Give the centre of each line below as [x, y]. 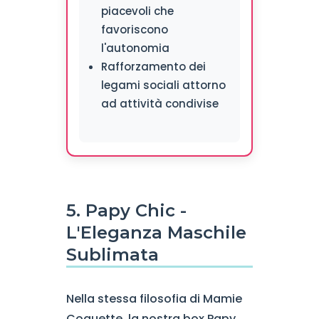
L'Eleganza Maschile [156, 232]
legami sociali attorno [163, 85]
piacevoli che [137, 11]
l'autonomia [135, 48]
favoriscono [134, 30]
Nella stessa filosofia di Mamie [154, 299]
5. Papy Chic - [126, 210]
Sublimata [112, 255]
